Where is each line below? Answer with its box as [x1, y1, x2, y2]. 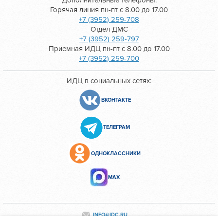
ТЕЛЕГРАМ [103, 124, 130, 131]
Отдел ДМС [90, 25, 128, 34]
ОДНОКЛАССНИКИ [91, 150, 141, 157]
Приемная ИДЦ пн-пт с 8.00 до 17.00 [48, 44, 170, 53]
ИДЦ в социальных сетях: [67, 76, 151, 85]
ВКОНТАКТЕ [101, 97, 131, 103]
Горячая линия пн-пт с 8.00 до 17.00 [50, 5, 168, 14]
